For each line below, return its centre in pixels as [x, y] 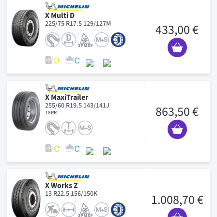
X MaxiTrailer [67, 97]
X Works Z [62, 185]
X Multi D [60, 15]
